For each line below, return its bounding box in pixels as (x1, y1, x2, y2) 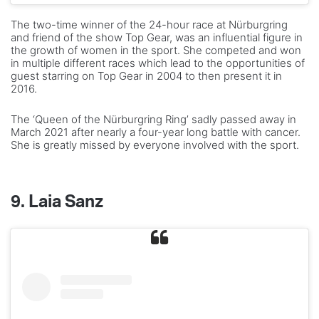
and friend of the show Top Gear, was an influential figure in (11, 30, 303, 44)
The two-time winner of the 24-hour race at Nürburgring (11, 17, 288, 31)
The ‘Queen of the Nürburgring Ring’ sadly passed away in (11, 112, 296, 126)
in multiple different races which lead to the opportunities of (11, 56, 305, 70)
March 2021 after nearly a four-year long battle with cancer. (11, 125, 300, 139)
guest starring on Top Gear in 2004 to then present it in (11, 68, 282, 83)
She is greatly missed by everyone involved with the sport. (11, 137, 299, 152)
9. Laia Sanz (11, 193, 103, 211)
